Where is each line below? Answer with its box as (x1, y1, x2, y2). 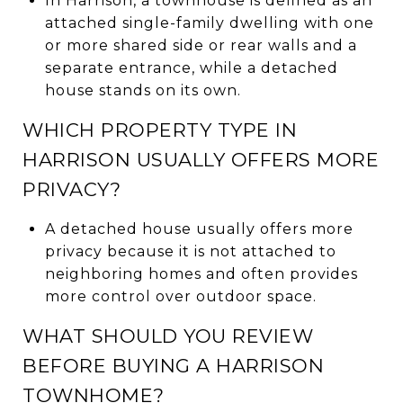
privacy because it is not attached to (44, 242, 336, 260)
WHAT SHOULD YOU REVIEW (22, 324, 313, 347)
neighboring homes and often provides (44, 264, 358, 282)
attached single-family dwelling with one (44, 13, 374, 31)
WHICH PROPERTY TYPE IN (22, 118, 297, 141)
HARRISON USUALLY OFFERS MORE (22, 148, 379, 171)
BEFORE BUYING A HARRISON (22, 354, 324, 377)
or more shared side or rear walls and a (44, 36, 357, 54)
